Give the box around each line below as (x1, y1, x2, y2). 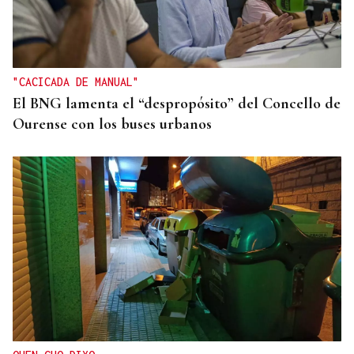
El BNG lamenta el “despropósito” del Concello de (13, 94, 341, 114)
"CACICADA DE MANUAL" (13, 75, 139, 89)
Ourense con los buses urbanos (13, 115, 212, 134)
